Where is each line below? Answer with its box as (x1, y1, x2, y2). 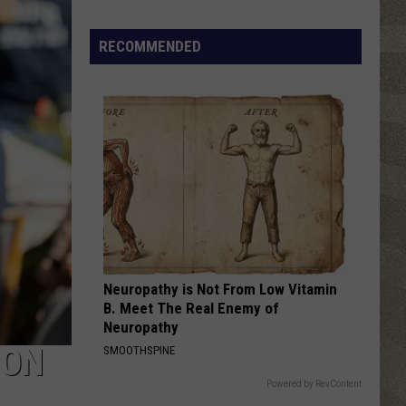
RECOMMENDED (99, 37, 201, 55)
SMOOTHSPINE (103, 343, 175, 357)
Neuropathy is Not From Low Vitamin (103, 280, 337, 298)
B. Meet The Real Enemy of (103, 299, 279, 317)
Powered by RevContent (266, 379, 362, 389)
